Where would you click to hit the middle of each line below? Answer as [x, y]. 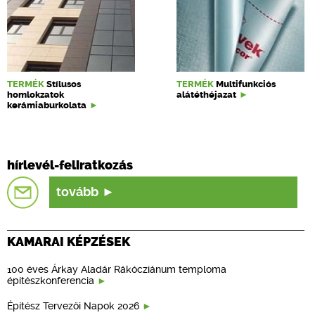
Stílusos [64, 84]
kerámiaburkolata [47, 105]
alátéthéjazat [206, 95]
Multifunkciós [246, 84]
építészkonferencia [51, 280]
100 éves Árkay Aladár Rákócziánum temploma [117, 269]
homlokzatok [36, 95]
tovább [78, 192]
